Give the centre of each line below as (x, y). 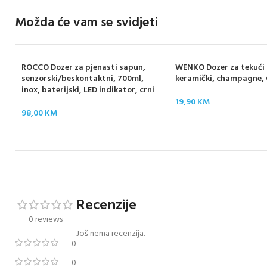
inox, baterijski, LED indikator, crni (88, 91)
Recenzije (106, 206)
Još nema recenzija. (111, 234)
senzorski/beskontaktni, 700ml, (83, 79)
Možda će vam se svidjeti (86, 23)
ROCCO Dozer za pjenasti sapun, (83, 68)
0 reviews (46, 220)
